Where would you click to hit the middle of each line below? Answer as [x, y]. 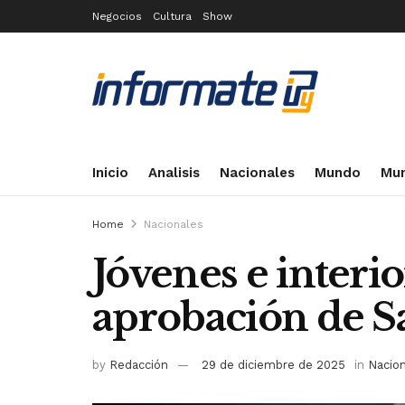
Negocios [117, 16]
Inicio [110, 173]
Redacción [139, 364]
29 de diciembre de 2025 [273, 364]
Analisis [174, 173]
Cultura [172, 16]
